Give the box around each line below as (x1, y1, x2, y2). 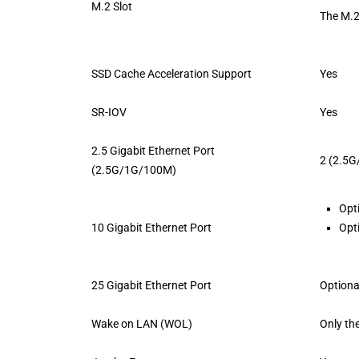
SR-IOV (91, 106, 127, 119)
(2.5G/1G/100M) (91, 163, 176, 177)
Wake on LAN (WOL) (91, 317, 192, 331)
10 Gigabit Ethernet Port (91, 221, 212, 235)
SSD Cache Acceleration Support (91, 67, 252, 81)
